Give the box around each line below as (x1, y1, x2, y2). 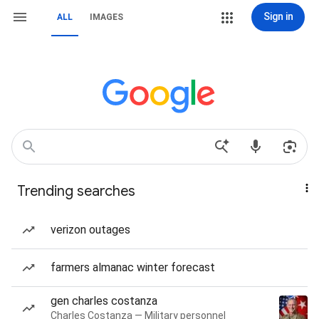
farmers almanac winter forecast (51, 261, 215, 274)
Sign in (263, 11, 293, 22)
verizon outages (51, 223, 130, 236)
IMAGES (90, 12, 123, 22)
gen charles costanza (51, 294, 157, 308)
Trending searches (17, 182, 135, 200)
